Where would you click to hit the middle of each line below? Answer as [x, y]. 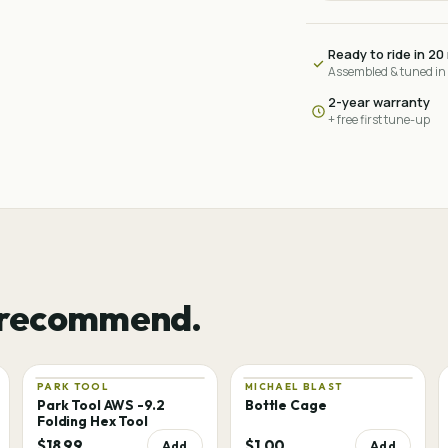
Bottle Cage [285, 405]
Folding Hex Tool [92, 421]
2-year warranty [378, 102]
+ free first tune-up [378, 119]
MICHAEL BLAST [293, 386]
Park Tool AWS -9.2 [100, 405]
